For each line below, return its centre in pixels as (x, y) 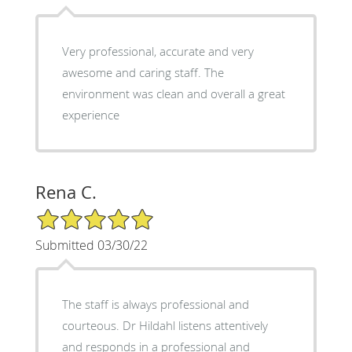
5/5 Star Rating (74, 214)
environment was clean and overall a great (173, 93)
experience (90, 114)
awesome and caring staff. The (143, 72)
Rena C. (66, 192)
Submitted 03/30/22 (91, 245)
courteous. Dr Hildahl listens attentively (165, 325)
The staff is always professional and (155, 304)
